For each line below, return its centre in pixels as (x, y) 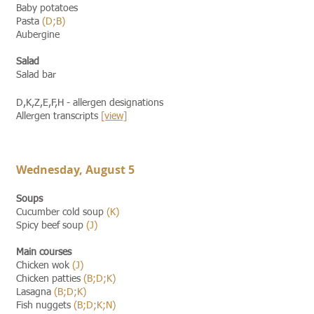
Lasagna (35, 292)
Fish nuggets (45, 306)
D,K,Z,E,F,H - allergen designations (90, 103)
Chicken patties (50, 279)
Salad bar (36, 75)
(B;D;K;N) (95, 306)
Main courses (44, 252)
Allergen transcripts (59, 116)
